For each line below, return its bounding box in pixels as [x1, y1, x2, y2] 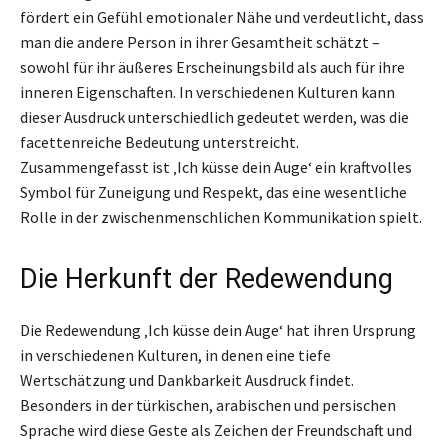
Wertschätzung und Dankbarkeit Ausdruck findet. [20, 370, 354, 391]
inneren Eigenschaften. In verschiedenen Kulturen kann [20, 82, 395, 103]
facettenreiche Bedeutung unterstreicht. [20, 132, 299, 153]
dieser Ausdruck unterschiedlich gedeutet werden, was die [20, 107, 409, 128]
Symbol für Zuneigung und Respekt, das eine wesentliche [20, 182, 407, 203]
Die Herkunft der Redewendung [20, 263, 393, 296]
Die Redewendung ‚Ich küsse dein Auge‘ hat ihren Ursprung [20, 320, 416, 341]
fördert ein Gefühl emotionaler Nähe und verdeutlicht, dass [20, 7, 424, 28]
